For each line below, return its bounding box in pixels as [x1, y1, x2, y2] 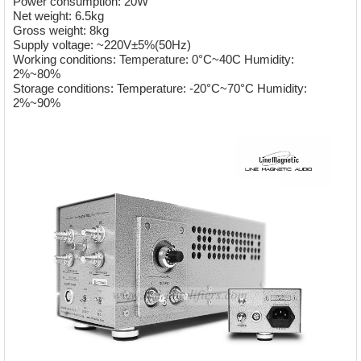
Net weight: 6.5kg [13, 8, 108, 23]
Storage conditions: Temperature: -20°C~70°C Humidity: [13, 81, 308, 95]
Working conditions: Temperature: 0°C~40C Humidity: [13, 52, 295, 66]
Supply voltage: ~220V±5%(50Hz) [13, 37, 195, 52]
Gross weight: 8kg [13, 23, 113, 37]
